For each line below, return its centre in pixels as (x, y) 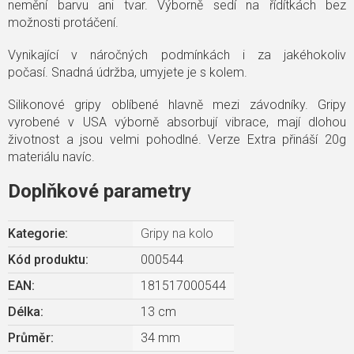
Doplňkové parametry (100, 191)
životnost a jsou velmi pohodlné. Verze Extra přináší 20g (177, 139)
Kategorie (36, 233)
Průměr (29, 338)
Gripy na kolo (177, 233)
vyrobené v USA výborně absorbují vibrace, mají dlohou (177, 122)
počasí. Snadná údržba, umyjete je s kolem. (128, 72)
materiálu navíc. (51, 157)
